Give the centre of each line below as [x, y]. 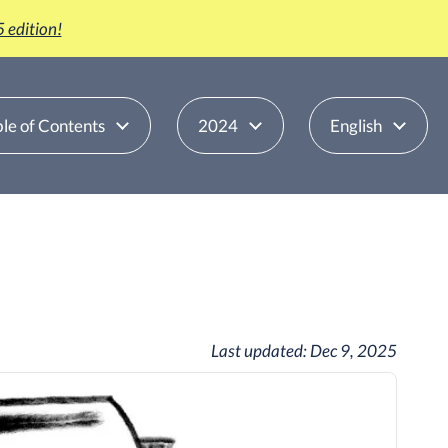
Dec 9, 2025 [353, 350]
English [356, 125]
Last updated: [260, 350]
